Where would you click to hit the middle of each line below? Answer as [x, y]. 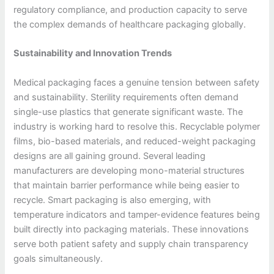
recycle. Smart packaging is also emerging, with [113, 200]
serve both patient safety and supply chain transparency [131, 244]
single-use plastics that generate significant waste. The [128, 112]
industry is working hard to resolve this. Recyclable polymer [137, 126]
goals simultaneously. [58, 258]
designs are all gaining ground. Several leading [110, 156]
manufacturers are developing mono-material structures [129, 170]
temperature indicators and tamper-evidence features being [137, 214]
